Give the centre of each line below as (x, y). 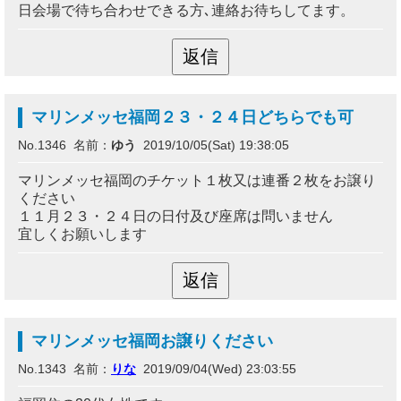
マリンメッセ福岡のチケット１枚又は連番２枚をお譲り (197, 180)
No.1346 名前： (64, 145)
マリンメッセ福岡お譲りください (152, 341)
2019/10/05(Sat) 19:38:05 (213, 145)
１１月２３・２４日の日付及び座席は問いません (175, 216)
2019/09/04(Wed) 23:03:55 (216, 369)
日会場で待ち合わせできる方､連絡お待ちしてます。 (186, 10)
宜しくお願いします (82, 234)
